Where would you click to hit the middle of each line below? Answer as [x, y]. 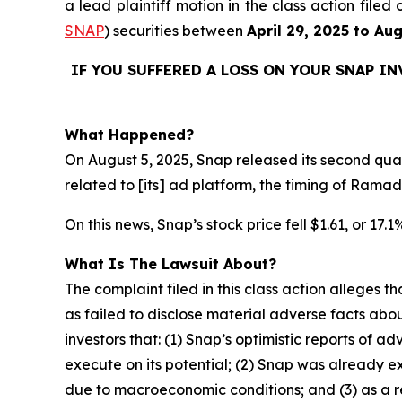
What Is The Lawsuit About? [170, 263]
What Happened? [129, 134]
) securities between [175, 30]
